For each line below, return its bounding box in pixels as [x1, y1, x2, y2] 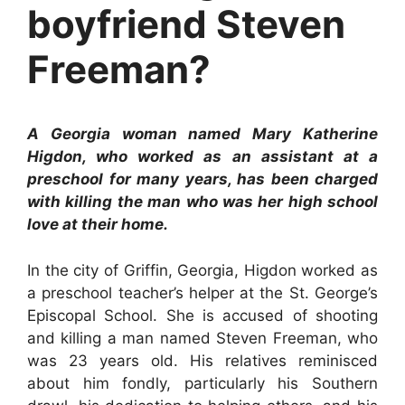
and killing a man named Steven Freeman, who [27, 328, 378, 347]
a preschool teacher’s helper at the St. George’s [27, 283, 378, 302]
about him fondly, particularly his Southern [27, 373, 378, 392]
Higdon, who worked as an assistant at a [27, 147, 378, 165]
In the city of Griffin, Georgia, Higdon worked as [27, 260, 378, 279]
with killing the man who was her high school [27, 193, 378, 211]
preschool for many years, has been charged [27, 170, 378, 188]
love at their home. [27, 215, 168, 233]
